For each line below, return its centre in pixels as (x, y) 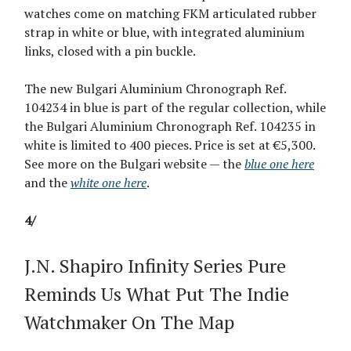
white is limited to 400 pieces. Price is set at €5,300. (170, 145)
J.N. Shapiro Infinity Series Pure (155, 266)
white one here (109, 183)
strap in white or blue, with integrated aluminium (165, 33)
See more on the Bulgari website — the (134, 164)
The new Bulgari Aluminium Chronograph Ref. (155, 89)
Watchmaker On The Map (129, 322)
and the (47, 183)
